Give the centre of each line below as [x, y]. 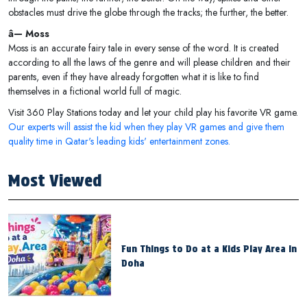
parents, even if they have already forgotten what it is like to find [134, 77]
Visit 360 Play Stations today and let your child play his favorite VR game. [153, 113]
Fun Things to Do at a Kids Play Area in [209, 249]
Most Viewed [55, 181]
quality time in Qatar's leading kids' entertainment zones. [119, 142]
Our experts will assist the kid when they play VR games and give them [146, 127]
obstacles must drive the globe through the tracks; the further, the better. [148, 13]
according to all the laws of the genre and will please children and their [149, 63]
